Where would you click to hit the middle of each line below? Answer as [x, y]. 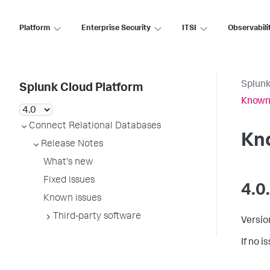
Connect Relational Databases [95, 127]
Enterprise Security [116, 28]
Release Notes [72, 145]
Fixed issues [69, 181]
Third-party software [97, 217]
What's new [68, 163]
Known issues [72, 199]
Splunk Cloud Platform [81, 89]
